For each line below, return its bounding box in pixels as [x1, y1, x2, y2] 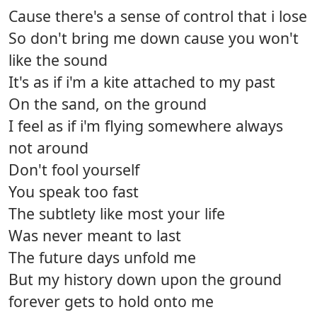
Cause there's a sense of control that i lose [8, 6, 307, 27]
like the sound [8, 50, 108, 71]
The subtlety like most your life [8, 203, 225, 224]
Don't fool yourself [8, 159, 139, 180]
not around [8, 137, 88, 158]
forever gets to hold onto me [8, 291, 214, 312]
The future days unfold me [8, 247, 196, 268]
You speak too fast [8, 181, 139, 202]
